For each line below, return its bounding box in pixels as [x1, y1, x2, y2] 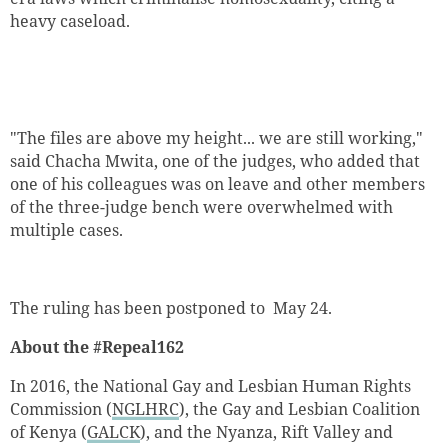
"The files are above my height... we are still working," [10, 127, 423, 150]
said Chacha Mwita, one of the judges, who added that [10, 150, 420, 173]
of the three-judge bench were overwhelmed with [10, 196, 393, 219]
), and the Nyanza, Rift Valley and [140, 420, 393, 443]
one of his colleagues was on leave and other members [10, 173, 425, 196]
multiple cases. [10, 219, 123, 242]
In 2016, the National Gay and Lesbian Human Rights [10, 374, 411, 397]
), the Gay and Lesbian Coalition [179, 397, 420, 420]
